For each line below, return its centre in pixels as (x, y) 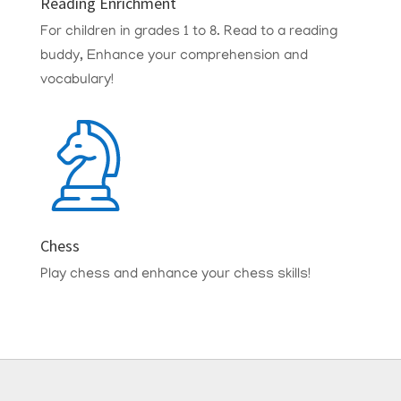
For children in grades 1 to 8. (132, 32)
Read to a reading (280, 32)
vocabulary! (77, 81)
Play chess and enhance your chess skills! (175, 275)
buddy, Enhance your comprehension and (174, 56)
